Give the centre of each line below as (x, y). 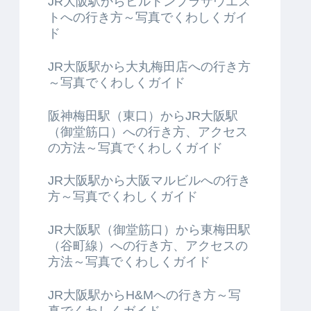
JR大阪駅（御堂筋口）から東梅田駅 (149, 230)
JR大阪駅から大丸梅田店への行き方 (149, 66)
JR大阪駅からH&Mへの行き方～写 (144, 295)
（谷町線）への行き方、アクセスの (148, 246)
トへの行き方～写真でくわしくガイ (148, 17)
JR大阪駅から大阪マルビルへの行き (149, 181)
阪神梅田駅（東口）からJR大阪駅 (143, 116)
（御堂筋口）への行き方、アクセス (148, 132)
